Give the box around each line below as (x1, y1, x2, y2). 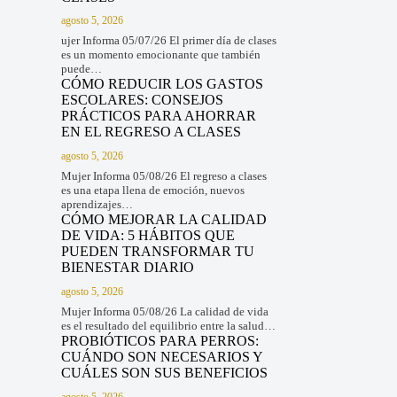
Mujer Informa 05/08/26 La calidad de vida (60, 304, 269, 318)
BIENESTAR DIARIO (60, 260, 194, 276)
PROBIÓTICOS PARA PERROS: (60, 332, 259, 348)
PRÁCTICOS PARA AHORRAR (60, 108, 256, 124)
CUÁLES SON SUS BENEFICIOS (60, 364, 268, 380)
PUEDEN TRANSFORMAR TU (60, 244, 254, 260)
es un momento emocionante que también (60, 48, 261, 62)
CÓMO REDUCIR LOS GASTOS (60, 76, 263, 92)
